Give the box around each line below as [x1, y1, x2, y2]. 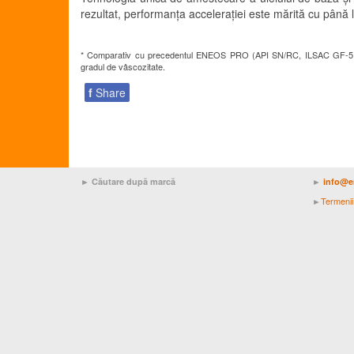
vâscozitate [119, 60, 163, 73]
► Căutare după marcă [81, 175, 175, 187]
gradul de [81, 60, 119, 73]
